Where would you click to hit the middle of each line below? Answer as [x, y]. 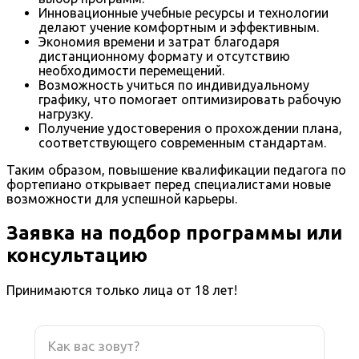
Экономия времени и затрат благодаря [159, 41]
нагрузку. [66, 113]
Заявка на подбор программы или [174, 232]
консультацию [77, 255]
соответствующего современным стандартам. [182, 142]
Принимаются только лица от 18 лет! [122, 290]
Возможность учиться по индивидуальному [174, 85]
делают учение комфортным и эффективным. [179, 27]
